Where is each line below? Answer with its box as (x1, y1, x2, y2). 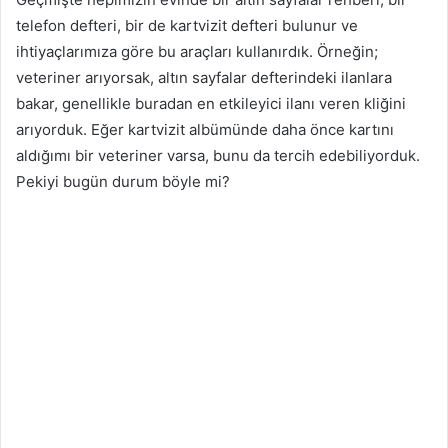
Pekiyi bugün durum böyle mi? (16, 171, 230, 191)
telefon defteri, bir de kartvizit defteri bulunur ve (16, 15, 358, 35)
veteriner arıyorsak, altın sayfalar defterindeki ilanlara (16, 67, 392, 87)
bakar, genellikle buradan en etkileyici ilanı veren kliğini (16, 93, 406, 113)
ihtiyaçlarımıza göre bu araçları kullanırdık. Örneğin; (16, 41, 378, 61)
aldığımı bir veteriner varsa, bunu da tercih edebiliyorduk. (16, 145, 420, 165)
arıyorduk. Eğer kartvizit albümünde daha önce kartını (16, 119, 394, 139)
